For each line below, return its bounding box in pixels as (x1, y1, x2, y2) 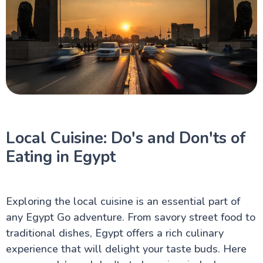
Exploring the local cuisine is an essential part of (5, 194, 240, 208)
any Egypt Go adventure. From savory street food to (5, 210, 255, 224)
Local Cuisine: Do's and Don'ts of (5, 127, 246, 149)
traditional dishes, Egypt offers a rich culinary (5, 226, 224, 240)
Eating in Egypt (5, 146, 116, 168)
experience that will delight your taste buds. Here (5, 242, 247, 256)
